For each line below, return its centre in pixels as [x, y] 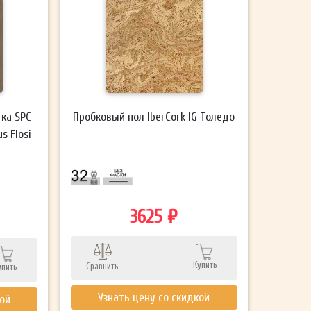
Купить [205, 264]
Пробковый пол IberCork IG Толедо [154, 117]
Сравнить [103, 266]
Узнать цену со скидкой [154, 297]
